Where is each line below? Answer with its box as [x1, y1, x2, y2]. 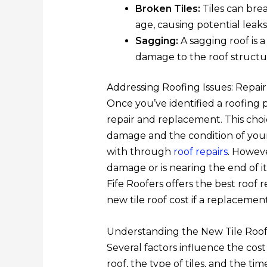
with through [106, 146, 173, 158]
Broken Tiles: [135, 3, 200, 15]
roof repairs [173, 146, 228, 158]
